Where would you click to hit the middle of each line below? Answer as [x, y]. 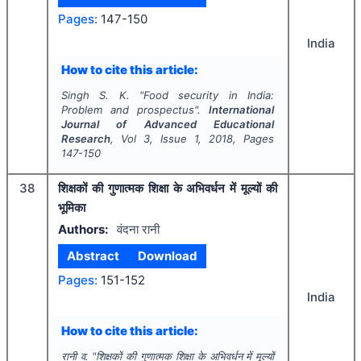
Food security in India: [209, 95]
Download [167, 256]
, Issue [172, 139]
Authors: [83, 229]
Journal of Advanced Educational [168, 124]
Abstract [93, 256]
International [242, 110]
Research [85, 139]
